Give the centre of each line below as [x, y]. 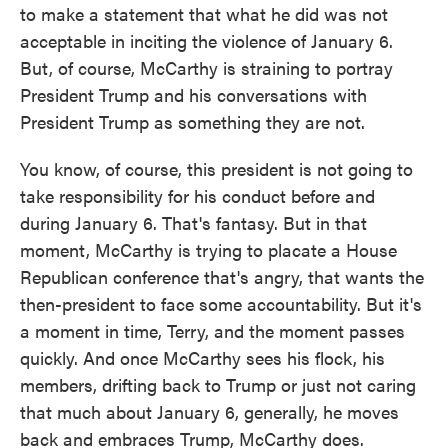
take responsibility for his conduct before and [197, 195]
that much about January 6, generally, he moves [209, 411]
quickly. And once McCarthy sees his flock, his [202, 357]
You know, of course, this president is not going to [216, 168]
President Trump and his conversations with [193, 94]
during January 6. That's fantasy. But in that [193, 222]
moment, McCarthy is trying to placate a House [208, 249]
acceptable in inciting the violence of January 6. [206, 40]
